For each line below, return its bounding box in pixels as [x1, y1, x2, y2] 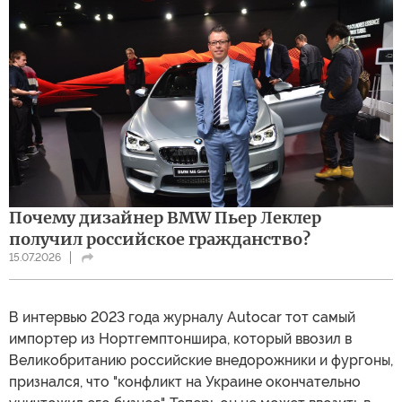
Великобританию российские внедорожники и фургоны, [9, 351, 393, 369]
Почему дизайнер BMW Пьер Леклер [9, 206, 321, 228]
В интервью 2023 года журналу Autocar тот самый [9, 308, 355, 326]
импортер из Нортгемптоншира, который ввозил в [9, 329, 352, 347]
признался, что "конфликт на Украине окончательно [9, 372, 361, 390]
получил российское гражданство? [9, 228, 310, 249]
